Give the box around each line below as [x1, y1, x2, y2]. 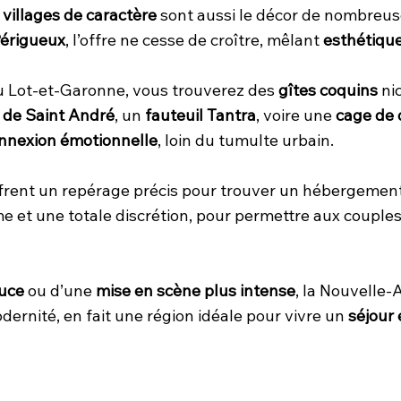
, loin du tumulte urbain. [158, 129, 334, 150]
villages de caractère [3, 4, 157, 25]
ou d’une [24, 279, 96, 301]
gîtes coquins [278, 79, 378, 100]
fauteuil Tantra [145, 104, 256, 125]
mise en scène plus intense [96, 279, 295, 301]
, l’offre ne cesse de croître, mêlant [65, 29, 323, 50]
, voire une [256, 104, 336, 125]
